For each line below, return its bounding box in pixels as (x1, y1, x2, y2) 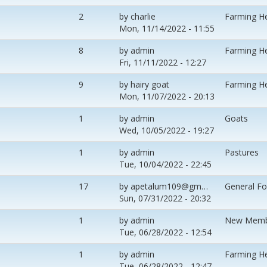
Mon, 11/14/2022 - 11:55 (119, 22, 215, 34)
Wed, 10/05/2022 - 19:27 (119, 124, 214, 136)
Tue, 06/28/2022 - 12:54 (119, 226, 212, 238)
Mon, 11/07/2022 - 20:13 (119, 90, 215, 102)
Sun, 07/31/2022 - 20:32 (119, 192, 211, 204)
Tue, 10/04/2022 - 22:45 (119, 158, 212, 170)
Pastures (225, 146, 259, 158)
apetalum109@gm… (131, 180, 208, 192)
